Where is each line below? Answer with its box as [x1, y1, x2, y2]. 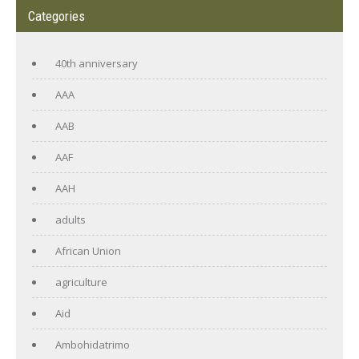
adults [55, 212, 86, 227]
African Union [55, 243, 121, 258]
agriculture [55, 274, 107, 289]
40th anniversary [55, 55, 138, 71]
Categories [28, 7, 85, 24]
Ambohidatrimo [55, 337, 130, 352]
